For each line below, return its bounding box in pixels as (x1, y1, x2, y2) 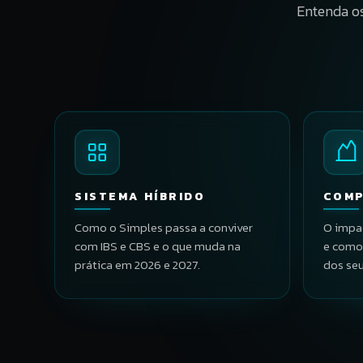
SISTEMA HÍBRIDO (75, 187, 206, 205)
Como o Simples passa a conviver (75, 217, 254, 237)
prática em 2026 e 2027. (75, 254, 201, 274)
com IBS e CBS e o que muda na (75, 236, 241, 255)
